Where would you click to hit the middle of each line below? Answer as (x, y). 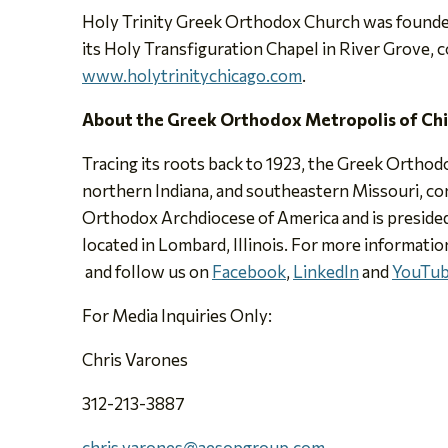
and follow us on (147, 271)
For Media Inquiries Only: (177, 315)
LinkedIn (326, 271)
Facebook (249, 271)
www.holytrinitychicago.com (192, 75)
